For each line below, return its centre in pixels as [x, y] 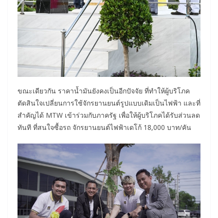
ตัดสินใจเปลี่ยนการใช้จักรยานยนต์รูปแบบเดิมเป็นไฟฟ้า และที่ [109, 103]
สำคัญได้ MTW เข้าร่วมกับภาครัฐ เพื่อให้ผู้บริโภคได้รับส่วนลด [109, 115]
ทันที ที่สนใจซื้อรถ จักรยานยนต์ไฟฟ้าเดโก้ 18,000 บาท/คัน [104, 127]
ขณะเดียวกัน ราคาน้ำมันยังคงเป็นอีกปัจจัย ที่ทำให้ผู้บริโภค [104, 91]
